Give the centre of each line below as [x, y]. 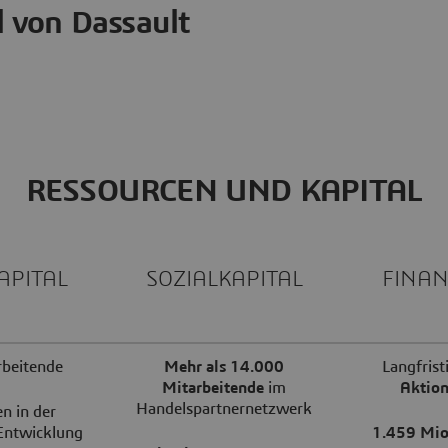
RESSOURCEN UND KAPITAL [224, 190]
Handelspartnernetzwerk [224, 408]
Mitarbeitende [213, 387]
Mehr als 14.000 [224, 366]
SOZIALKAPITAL [224, 278]
